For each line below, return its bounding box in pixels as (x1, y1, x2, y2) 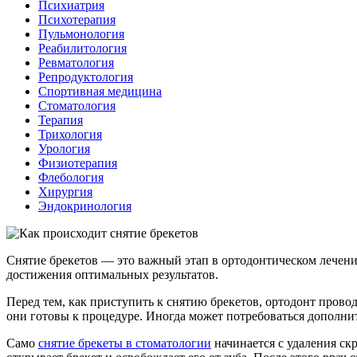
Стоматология (38, 98, 116, 112)
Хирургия (38, 184, 92, 198)
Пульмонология (38, 26, 124, 41)
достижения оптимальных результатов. (6, 267, 218, 281)
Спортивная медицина (38, 84, 162, 98)
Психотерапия (38, 12, 116, 26)
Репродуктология (38, 69, 133, 84)
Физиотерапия (38, 155, 117, 170)
